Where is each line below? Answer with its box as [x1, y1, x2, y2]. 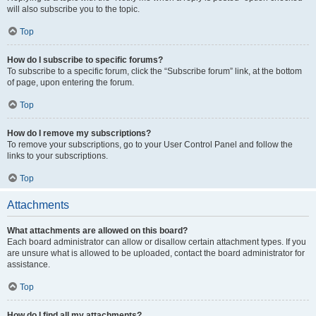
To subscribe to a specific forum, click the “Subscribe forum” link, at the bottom [7, 66, 302, 76]
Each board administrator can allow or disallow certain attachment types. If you [7, 237, 306, 247]
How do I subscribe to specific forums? [7, 55, 163, 65]
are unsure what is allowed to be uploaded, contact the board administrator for [7, 248, 305, 258]
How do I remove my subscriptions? [7, 128, 151, 138]
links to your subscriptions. [7, 151, 108, 161]
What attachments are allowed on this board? [7, 226, 188, 236]
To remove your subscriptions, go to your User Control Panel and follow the [7, 140, 293, 150]
